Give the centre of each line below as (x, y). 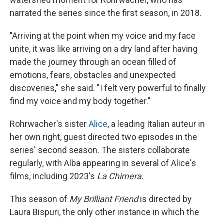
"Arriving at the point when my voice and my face (103, 36)
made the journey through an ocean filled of (93, 62)
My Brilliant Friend (104, 199)
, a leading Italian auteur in (156, 124)
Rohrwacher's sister (49, 124)
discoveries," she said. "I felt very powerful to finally (108, 88)
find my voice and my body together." (80, 101)
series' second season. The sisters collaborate (100, 150)
